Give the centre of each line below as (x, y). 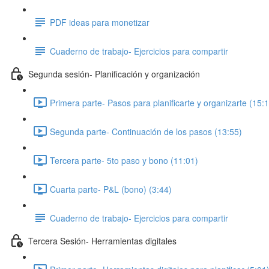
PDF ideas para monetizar (100, 22)
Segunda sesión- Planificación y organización (114, 74)
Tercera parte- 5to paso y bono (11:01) (124, 160)
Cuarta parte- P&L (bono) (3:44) (111, 189)
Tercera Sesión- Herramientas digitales (102, 240)
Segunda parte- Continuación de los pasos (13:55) (146, 131)
